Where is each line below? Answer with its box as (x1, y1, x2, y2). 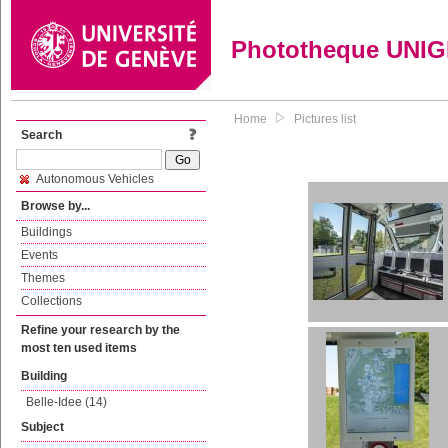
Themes (21, 271, 65, 285)
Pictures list (294, 112, 356, 126)
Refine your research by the (21, 323, 180, 337)
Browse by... (21, 199, 90, 213)
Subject (21, 420, 64, 434)
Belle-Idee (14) (26, 395, 107, 409)
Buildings (21, 225, 72, 239)
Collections (21, 294, 82, 308)
